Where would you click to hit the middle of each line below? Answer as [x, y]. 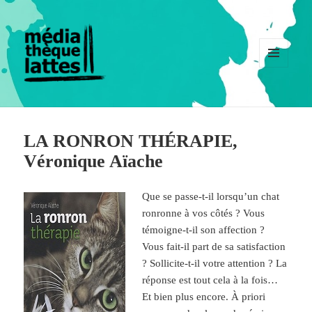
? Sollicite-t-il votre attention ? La [215, 264]
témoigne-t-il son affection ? [204, 230]
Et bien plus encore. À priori [204, 297]
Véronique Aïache [94, 162]
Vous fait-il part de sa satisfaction [214, 247]
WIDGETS [279, 92]
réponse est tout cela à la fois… [210, 280]
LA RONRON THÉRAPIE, [131, 141]
